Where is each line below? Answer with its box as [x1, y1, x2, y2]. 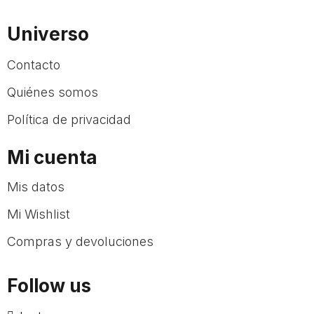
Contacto [7, 57, 60, 72]
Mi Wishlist [7, 207, 70, 221]
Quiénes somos [7, 85, 98, 100]
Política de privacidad [7, 112, 131, 127]
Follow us [7, 275, 91, 296]
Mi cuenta [7, 146, 97, 168]
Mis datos [7, 179, 64, 194]
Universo [7, 23, 89, 45]
